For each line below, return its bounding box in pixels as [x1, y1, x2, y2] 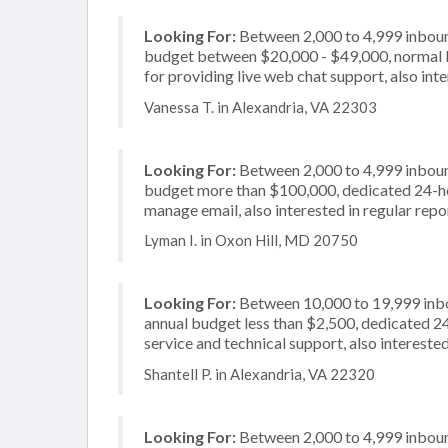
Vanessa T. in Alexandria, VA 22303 [144, 97, 377, 116]
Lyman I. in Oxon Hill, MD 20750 [144, 231, 358, 249]
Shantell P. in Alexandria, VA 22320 [144, 364, 375, 383]
